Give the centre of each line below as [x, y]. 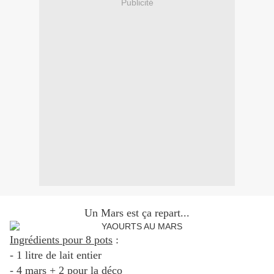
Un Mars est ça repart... [137, 213]
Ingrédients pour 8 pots [61, 240]
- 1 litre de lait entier [56, 255]
